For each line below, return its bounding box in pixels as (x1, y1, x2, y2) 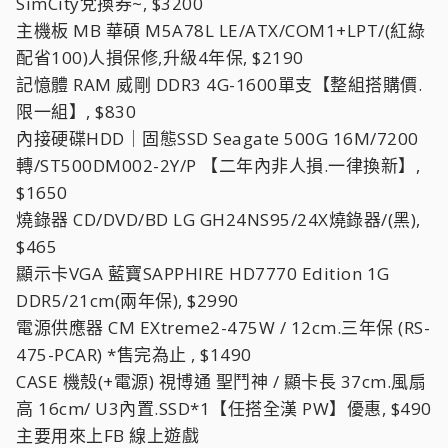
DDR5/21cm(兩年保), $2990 (16, 289, 239, 312)
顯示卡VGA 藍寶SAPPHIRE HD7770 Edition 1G (16, 262, 390, 285)
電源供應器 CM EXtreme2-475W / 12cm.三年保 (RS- (16, 316, 430, 339)
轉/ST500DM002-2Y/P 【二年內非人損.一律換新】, (16, 154, 420, 177)
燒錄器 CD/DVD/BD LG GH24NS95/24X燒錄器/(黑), (16, 208, 421, 231)
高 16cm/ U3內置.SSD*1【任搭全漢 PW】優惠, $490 (16, 397, 432, 420)
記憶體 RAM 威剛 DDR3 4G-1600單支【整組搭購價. (16, 73, 422, 96)
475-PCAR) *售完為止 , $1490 (16, 343, 252, 366)
